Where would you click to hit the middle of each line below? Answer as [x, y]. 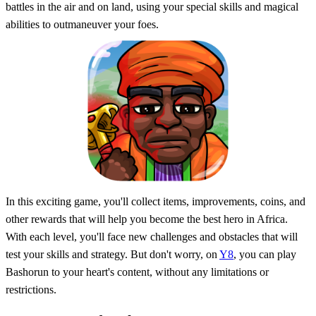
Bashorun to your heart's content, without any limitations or [137, 272]
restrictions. [31, 289]
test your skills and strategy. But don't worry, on [113, 254]
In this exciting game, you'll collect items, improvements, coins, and [156, 201]
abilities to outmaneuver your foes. [82, 24]
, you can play [265, 254]
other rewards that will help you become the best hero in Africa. [147, 219]
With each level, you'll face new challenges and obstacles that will [152, 236]
